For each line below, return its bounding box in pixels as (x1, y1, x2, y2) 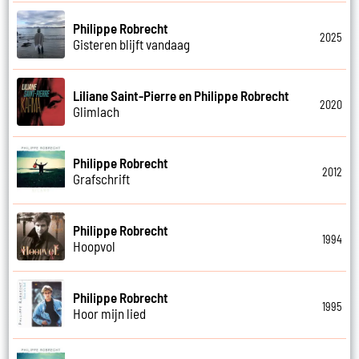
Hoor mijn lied (73, 305, 147, 321)
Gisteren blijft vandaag (73, 35, 191, 52)
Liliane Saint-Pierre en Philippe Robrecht (73, 87, 290, 103)
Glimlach (73, 103, 120, 119)
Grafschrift (73, 170, 131, 187)
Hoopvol (73, 237, 116, 254)
